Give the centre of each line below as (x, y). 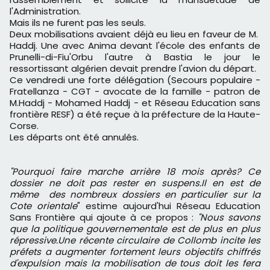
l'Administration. (45, 11)
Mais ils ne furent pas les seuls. (78, 23)
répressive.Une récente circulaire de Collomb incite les (135, 240)
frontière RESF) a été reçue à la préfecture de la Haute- (135, 115)
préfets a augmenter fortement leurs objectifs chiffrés (135, 252)
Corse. (24, 126)
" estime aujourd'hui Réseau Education (169, 206)
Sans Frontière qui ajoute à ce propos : (104, 218)
